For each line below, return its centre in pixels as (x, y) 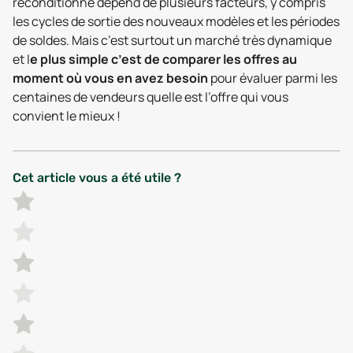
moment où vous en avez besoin (110, 78)
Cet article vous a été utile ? (97, 178)
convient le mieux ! (67, 116)
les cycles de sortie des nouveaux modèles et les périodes (176, 21)
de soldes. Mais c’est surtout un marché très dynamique (172, 40)
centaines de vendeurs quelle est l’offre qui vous (150, 97)
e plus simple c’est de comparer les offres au (163, 59)
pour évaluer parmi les (273, 78)
